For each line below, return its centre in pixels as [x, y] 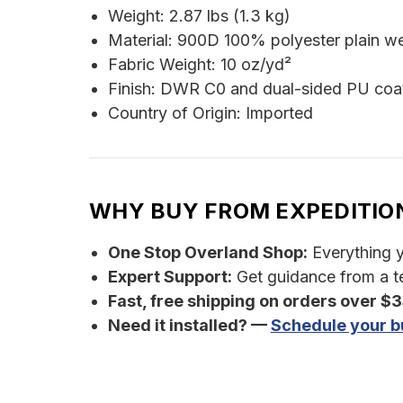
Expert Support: [170, 277]
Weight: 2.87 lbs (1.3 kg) [199, 16]
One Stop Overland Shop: [207, 253]
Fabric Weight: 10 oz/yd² [199, 65]
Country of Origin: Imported [210, 113]
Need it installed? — [189, 326]
